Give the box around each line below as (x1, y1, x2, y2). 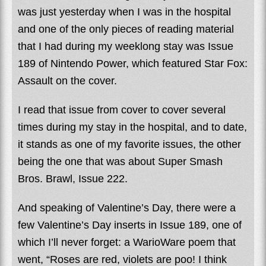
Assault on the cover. (18, 75, 117, 87)
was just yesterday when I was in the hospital (18, 6, 231, 18)
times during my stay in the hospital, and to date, (18, 121, 247, 134)
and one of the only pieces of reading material (18, 23, 234, 36)
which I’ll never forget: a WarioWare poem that (18, 236, 236, 249)
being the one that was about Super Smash (18, 156, 223, 168)
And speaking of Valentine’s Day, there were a (18, 202, 236, 214)
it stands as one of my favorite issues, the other (18, 138, 241, 151)
